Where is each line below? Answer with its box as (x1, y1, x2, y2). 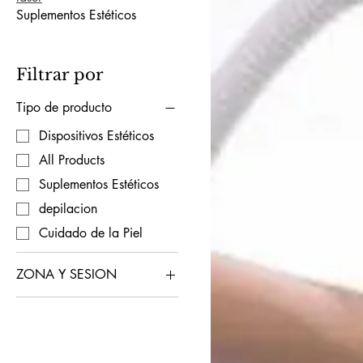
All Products (39, 151, 105, 169)
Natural (39, 318, 81, 335)
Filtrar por (16, 65, 104, 84)
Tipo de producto (16, 99, 112, 116)
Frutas (39, 293, 70, 311)
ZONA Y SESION (16, 265, 117, 283)
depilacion (39, 199, 97, 217)
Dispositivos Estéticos (39, 126, 154, 144)
